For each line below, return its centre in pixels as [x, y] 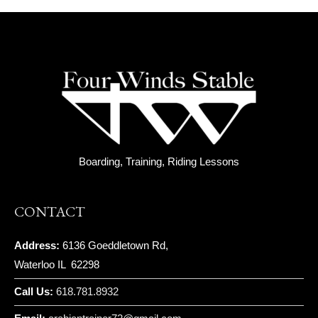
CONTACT [50, 212]
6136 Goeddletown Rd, [114, 246]
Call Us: [34, 292]
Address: [37, 246]
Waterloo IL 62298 [57, 265]
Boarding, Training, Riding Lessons [159, 162]
